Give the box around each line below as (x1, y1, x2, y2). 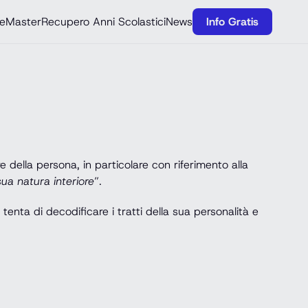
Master (5, 14, 41, 29)
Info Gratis (206, 14, 258, 29)
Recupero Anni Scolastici (41, 14, 166, 29)
